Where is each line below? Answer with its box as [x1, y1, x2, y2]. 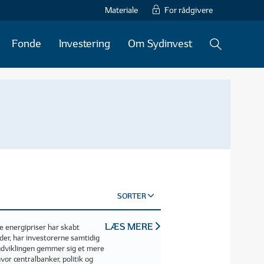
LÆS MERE [105, 221, 156, 234]
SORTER [117, 192, 148, 202]
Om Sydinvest [128, 38, 192, 50]
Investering [59, 38, 110, 50]
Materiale [105, 5, 138, 15]
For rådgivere [164, 5, 213, 15]
